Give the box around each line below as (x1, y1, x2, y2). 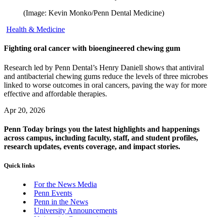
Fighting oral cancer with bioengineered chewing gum (4, 44, 180, 53)
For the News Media (34, 180, 97, 189)
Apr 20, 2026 (4, 106, 45, 114)
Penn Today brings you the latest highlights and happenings (4, 124, 200, 133)
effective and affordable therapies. (4, 89, 107, 98)
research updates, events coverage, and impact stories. (4, 142, 180, 151)
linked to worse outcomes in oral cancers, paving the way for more (4, 80, 207, 89)
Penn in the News (34, 198, 88, 206)
